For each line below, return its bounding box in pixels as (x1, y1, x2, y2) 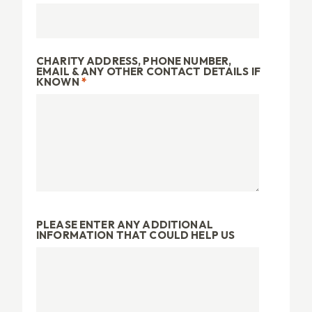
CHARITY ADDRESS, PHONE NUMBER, (36, 54, 232, 68)
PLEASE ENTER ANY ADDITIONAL (36, 217, 213, 231)
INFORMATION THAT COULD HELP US (36, 228, 235, 242)
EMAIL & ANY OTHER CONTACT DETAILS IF (36, 64, 261, 78)
